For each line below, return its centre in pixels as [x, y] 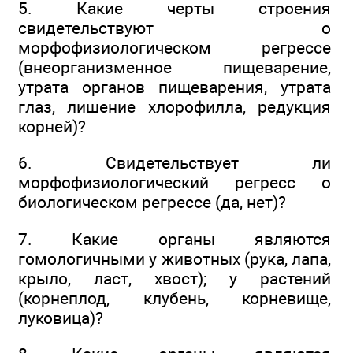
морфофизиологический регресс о [175, 183]
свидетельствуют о [175, 28]
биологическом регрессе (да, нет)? [152, 203]
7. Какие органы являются [175, 239]
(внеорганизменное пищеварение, [175, 67]
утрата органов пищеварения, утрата [175, 87]
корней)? [52, 126]
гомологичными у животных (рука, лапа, [175, 258]
